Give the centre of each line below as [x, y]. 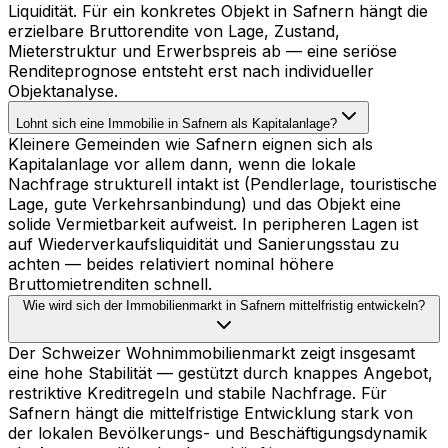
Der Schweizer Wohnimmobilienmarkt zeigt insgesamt [211, 352]
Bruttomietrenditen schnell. [110, 283]
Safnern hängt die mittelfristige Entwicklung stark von [210, 412]
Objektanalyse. [63, 90]
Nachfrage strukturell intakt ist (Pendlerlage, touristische [222, 183]
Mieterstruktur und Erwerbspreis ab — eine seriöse [202, 50]
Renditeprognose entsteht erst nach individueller [191, 70]
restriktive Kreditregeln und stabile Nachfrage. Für [197, 392]
